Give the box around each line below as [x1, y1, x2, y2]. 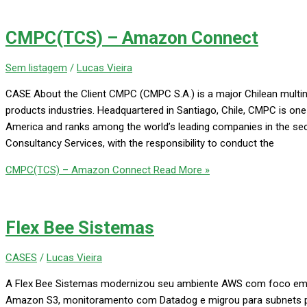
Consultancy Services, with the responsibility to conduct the [5, 136, 274, 149]
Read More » [151, 163, 210, 176]
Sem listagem [5, 61, 67, 74]
